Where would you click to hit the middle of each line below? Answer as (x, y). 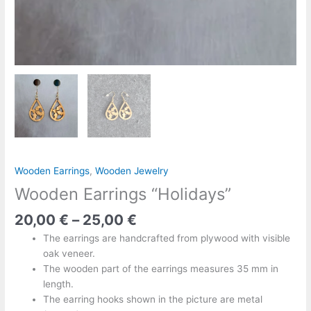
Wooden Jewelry (132, 170)
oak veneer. (69, 254)
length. (59, 284)
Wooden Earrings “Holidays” (123, 194)
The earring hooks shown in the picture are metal (153, 300)
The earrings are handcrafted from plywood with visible (167, 238)
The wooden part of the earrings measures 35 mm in (161, 269)
